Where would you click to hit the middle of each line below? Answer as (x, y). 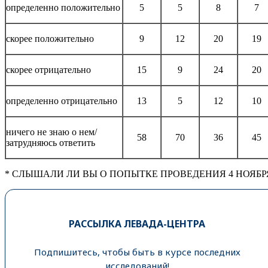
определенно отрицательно (62, 100)
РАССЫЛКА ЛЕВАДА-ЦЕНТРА (137, 223)
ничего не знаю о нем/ (51, 132)
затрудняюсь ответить (51, 142)
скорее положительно (50, 38)
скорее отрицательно (48, 69)
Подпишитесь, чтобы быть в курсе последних (137, 252)
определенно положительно (63, 7)
